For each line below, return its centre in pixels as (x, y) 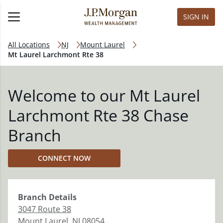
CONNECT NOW (64, 158)
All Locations (29, 45)
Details (62, 197)
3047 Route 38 (45, 209)
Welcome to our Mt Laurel (104, 95)
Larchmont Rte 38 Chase (98, 115)
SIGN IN (196, 17)
